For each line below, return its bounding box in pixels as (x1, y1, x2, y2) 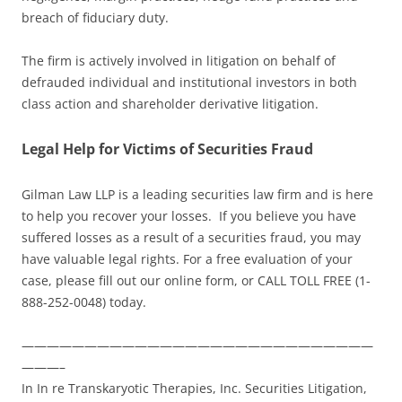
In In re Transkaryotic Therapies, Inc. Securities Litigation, (22, 380, 367, 398)
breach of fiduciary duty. (22, 9, 169, 27)
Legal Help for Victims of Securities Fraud (22, 139, 313, 160)
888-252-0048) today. (22, 293, 146, 311)
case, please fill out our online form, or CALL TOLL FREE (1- (22, 272, 371, 290)
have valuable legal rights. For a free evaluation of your (22, 250, 353, 268)
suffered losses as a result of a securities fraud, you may (22, 229, 361, 247)
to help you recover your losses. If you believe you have (22, 207, 356, 225)
